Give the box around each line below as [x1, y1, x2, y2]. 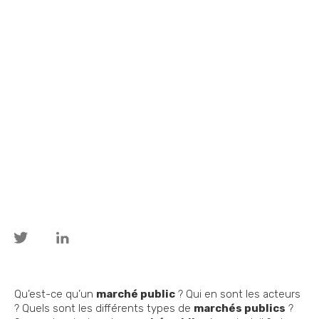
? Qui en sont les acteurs [175, 288, 300, 301]
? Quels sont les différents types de [14, 302, 194, 315]
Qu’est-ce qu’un [14, 288, 96, 301]
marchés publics [194, 302, 286, 315]
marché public [96, 288, 175, 301]
